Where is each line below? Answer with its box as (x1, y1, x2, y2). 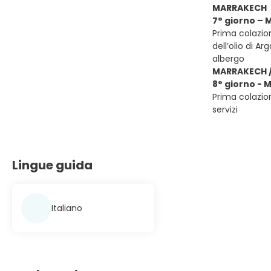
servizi (212, 103, 238, 116)
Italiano (51, 201, 82, 214)
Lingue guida (12, 157, 93, 174)
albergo (212, 53, 244, 65)
